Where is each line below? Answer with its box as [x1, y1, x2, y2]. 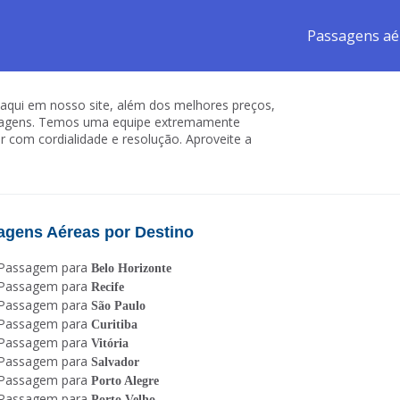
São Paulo [90, 299, 146, 312]
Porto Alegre [90, 374, 159, 387]
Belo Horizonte [90, 262, 171, 275]
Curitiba [90, 318, 137, 331]
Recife [90, 280, 124, 294]
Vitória [90, 337, 129, 350]
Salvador [90, 355, 139, 369]
